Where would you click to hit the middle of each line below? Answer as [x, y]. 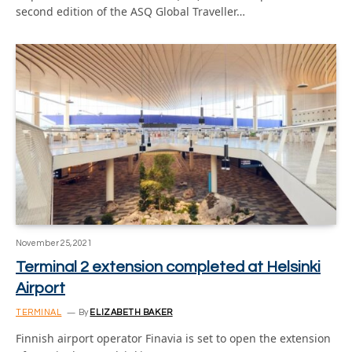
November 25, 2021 [54, 243]
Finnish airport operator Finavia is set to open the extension [173, 338]
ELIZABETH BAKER [131, 312]
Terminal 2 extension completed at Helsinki [168, 267]
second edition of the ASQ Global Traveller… [130, 11]
